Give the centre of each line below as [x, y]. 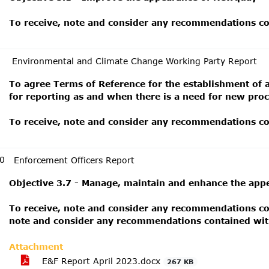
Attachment [36, 246]
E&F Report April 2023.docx [101, 261]
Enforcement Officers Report [74, 160]
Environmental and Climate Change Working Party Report [134, 61]
